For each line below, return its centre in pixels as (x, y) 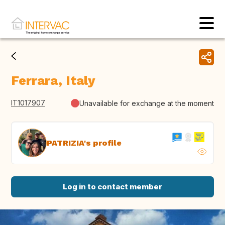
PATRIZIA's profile (84, 143)
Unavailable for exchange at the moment (147, 103)
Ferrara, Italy (53, 81)
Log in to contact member (113, 187)
